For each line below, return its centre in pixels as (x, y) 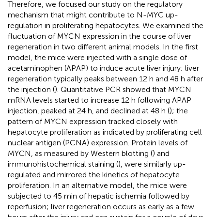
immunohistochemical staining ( (63, 164)
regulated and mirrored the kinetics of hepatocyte (94, 174)
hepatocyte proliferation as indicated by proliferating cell (105, 132)
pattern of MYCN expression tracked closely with (93, 121)
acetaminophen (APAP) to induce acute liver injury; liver (103, 68)
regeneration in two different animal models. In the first (103, 46)
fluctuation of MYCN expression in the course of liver (100, 36)
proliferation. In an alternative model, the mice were (97, 185)
